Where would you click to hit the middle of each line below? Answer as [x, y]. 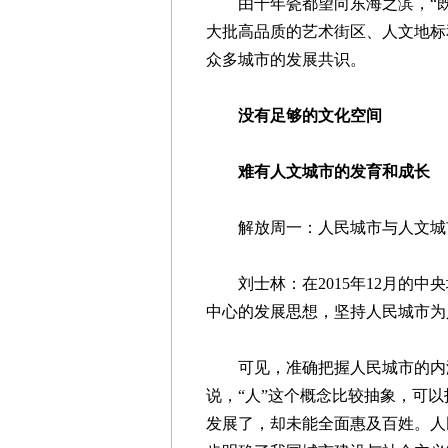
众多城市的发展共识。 [286, 59]
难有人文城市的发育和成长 [318, 171]
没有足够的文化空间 [302, 115]
